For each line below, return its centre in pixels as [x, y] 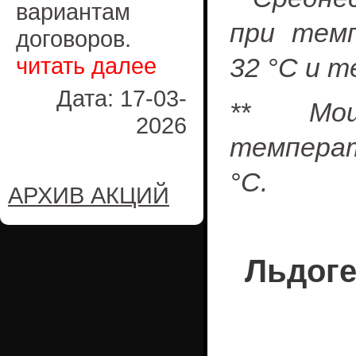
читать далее [86, 66]
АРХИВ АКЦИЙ [89, 195]
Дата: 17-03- [122, 98]
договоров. [74, 39]
